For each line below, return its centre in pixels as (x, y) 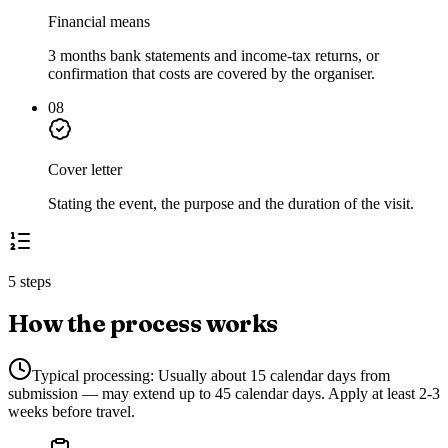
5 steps (29, 282)
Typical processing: (93, 376)
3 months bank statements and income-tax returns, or (213, 56)
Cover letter (85, 170)
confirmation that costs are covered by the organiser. (211, 74)
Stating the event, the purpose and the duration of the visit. (231, 204)
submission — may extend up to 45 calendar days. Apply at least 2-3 (224, 394)
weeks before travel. (71, 412)
